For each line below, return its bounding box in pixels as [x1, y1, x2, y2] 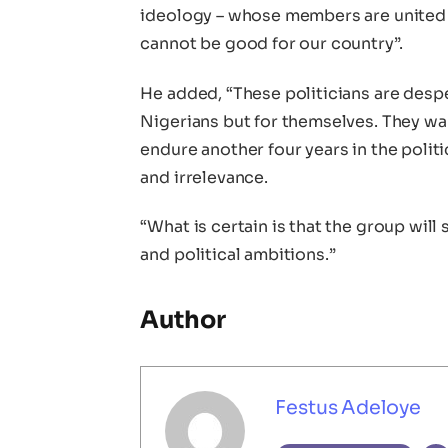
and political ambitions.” [140, 244, 336, 266]
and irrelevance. [140, 166, 268, 188]
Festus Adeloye [275, 394, 422, 420]
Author [140, 304, 226, 335]
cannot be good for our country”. [140, 33, 403, 55]
